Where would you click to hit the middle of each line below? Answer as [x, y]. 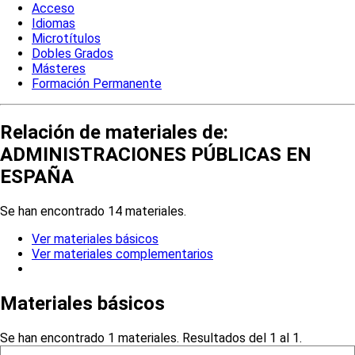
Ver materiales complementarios [122, 254]
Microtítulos [66, 39]
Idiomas [53, 24]
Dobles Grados [73, 54]
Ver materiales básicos [95, 239]
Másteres [59, 69]
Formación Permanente [97, 84]
